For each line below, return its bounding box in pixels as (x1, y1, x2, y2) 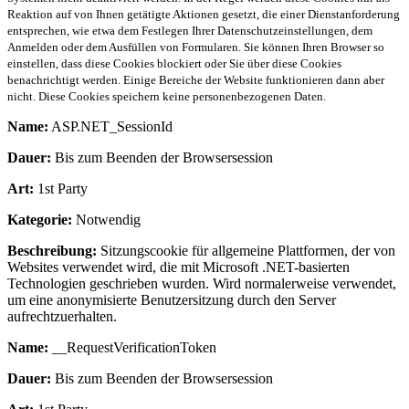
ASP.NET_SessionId (48, 118, 173, 134)
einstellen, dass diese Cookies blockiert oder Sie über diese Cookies (7, 56, 341, 70)
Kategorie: (7, 211, 72, 227)
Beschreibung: (7, 242, 97, 258)
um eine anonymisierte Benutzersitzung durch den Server (7, 291, 336, 308)
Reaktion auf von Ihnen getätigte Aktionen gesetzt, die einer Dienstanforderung (7, 6, 400, 21)
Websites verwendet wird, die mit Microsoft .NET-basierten (7, 258, 350, 275)
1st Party (34, 180, 88, 196)
